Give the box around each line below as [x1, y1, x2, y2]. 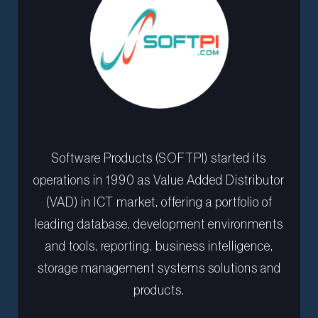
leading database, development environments [35, 218, 283, 231]
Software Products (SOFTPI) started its [52, 152, 266, 165]
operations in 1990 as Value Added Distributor [33, 174, 285, 187]
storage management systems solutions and [37, 262, 281, 275]
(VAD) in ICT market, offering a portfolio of [45, 196, 273, 209]
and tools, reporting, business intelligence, [45, 240, 273, 253]
